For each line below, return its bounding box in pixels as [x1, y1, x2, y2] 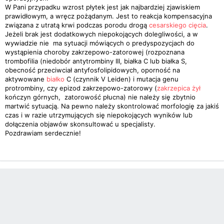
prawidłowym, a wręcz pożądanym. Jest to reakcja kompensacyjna [5, 12, 212, 20]
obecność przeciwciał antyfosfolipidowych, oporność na [5, 66, 180, 74]
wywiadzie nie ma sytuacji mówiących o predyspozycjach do [5, 39, 194, 47]
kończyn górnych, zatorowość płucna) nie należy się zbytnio [5, 93, 195, 101]
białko [46, 75, 64, 83]
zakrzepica [157, 84, 190, 92]
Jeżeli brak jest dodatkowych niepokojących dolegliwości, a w [5, 30, 198, 38]
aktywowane [5, 75, 46, 83]
